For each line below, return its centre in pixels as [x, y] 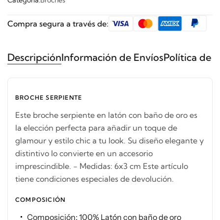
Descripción [34, 57]
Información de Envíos [112, 57]
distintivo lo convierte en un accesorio [84, 153]
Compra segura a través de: [58, 23]
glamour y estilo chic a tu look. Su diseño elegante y [110, 141]
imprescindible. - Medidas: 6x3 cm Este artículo [102, 166]
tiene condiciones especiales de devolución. [95, 179]
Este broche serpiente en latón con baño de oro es [106, 115]
